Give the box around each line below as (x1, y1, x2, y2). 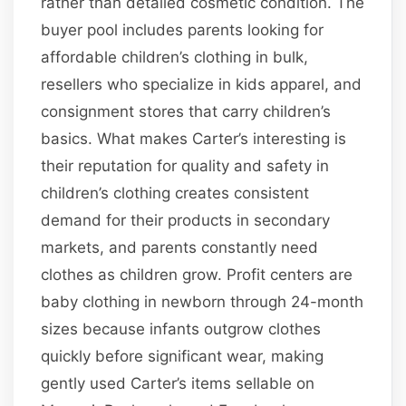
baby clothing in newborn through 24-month (41, 292, 364, 311)
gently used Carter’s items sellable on (41, 373, 315, 392)
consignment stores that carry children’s (41, 101, 332, 121)
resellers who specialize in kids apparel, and (41, 74, 362, 93)
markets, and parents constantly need (41, 237, 319, 256)
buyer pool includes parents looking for (41, 20, 324, 39)
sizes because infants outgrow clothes (41, 319, 322, 338)
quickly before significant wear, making (41, 346, 324, 365)
